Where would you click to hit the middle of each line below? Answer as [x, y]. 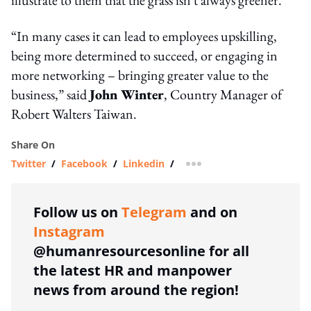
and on [212, 212]
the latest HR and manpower [133, 270]
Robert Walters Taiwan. [74, 114]
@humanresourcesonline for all [141, 251]
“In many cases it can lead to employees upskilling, [144, 36]
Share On [33, 144]
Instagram [69, 231]
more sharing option [242, 168]
